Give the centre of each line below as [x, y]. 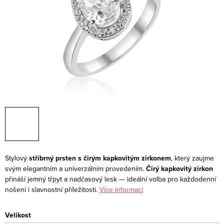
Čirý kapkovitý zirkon [179, 168]
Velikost [18, 215]
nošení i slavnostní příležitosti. [51, 189]
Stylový [17, 158]
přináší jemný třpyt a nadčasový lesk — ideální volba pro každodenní [110, 179]
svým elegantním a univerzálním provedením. [75, 168]
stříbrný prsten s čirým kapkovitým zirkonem [100, 158]
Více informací [121, 189]
